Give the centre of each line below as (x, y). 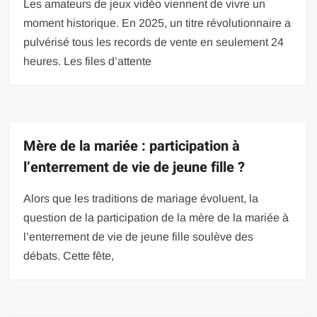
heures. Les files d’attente (88, 61)
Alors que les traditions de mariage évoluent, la (141, 198)
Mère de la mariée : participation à (132, 146)
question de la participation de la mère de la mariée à (156, 218)
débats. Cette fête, (69, 256)
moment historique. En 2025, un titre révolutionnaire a (157, 23)
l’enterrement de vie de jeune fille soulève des (139, 237)
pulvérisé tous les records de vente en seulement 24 (154, 42)
